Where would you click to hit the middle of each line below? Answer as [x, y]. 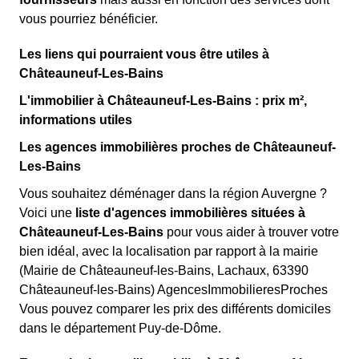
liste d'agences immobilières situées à [190, 212]
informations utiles [76, 119]
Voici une [47, 212]
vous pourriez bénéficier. [89, 18]
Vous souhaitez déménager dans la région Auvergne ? [173, 193]
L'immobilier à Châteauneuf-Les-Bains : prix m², [163, 100]
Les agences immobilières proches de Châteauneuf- [177, 147]
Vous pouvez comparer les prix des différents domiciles [175, 309]
